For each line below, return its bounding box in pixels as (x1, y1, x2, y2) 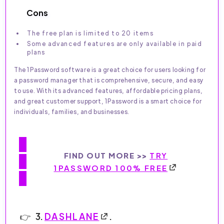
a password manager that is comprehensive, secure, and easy (14, 75, 204, 84)
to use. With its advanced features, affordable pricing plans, (14, 86, 203, 94)
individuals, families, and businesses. (14, 107, 129, 115)
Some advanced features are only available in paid (27, 39, 202, 47)
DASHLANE (44, 210, 99, 222)
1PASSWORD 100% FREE (53, 162, 168, 172)
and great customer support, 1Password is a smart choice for (14, 96, 202, 105)
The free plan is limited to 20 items (27, 28, 154, 37)
